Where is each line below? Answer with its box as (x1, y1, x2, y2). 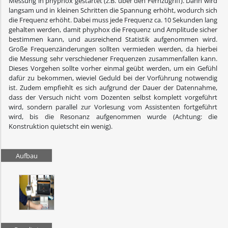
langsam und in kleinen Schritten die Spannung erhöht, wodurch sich (9, 6, 217, 15)
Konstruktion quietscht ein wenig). (9, 122, 112, 131)
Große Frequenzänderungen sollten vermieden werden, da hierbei (9, 44, 217, 54)
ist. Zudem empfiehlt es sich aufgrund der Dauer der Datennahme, (9, 83, 217, 93)
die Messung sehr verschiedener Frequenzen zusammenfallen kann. (9, 54, 217, 64)
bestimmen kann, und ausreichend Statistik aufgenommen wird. (9, 35, 217, 44)
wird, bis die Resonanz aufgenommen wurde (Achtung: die (9, 112, 217, 122)
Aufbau (15, 151, 38, 161)
